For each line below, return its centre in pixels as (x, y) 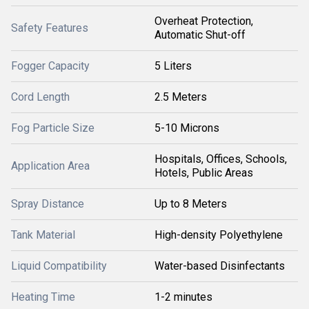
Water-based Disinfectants (220, 266)
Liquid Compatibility (59, 266)
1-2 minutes (183, 297)
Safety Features (50, 28)
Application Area (50, 166)
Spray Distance (48, 204)
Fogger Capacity (50, 66)
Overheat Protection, (204, 21)
